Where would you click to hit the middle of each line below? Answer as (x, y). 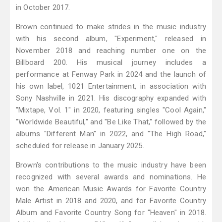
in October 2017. (43, 8)
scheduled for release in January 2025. (80, 146)
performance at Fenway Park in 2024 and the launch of (111, 75)
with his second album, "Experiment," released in (111, 39)
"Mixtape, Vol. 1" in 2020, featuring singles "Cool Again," (111, 110)
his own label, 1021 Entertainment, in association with (111, 86)
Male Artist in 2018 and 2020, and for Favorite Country (111, 201)
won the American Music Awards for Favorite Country (111, 189)
